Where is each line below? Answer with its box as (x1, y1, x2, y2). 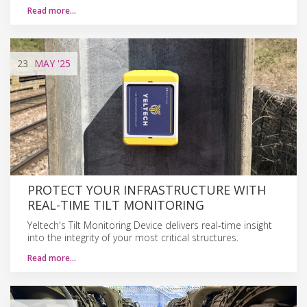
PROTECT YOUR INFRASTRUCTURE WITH (27, 181, 266, 198)
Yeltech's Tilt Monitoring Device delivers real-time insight (27, 218, 272, 232)
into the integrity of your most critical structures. (27, 230, 238, 244)
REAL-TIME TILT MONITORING (27, 196, 204, 213)
